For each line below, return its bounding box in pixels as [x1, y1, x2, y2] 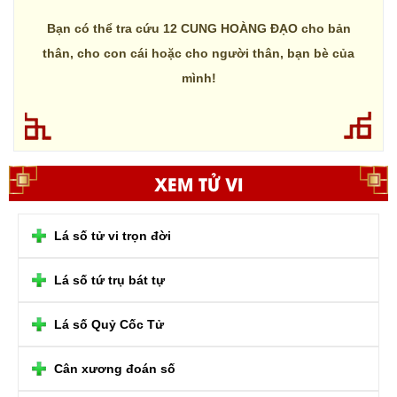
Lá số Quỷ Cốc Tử [54, 316, 164, 331]
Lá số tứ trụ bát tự [54, 272, 165, 287]
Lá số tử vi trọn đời [54, 228, 171, 243]
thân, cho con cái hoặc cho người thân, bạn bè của [43, 45, 354, 60]
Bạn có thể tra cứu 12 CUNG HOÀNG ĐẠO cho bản [46, 20, 351, 35]
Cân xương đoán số [54, 361, 175, 376]
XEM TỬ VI [154, 169, 243, 196]
